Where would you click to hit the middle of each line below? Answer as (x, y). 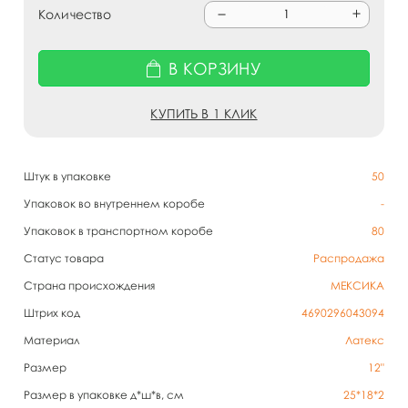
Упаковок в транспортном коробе (118, 231)
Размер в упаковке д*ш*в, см (104, 395)
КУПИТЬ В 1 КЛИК (204, 113)
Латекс (365, 340)
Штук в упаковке (67, 176)
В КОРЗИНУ (215, 68)
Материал (52, 340)
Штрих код (52, 313)
